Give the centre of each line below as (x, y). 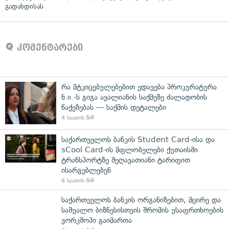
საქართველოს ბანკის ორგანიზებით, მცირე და (141, 200)
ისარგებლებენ (86, 170)
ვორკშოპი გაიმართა (97, 221)
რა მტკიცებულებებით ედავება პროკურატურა (139, 87)
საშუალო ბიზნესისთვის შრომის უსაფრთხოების (142, 210)
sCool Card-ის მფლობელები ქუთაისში (130, 150)
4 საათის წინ (78, 118)
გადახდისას (24, 7)
